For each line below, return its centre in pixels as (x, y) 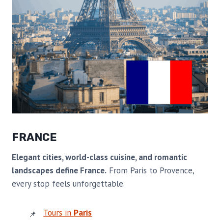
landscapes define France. (59, 171)
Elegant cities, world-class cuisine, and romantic (99, 157)
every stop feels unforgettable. (68, 184)
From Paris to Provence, (150, 171)
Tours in (59, 213)
